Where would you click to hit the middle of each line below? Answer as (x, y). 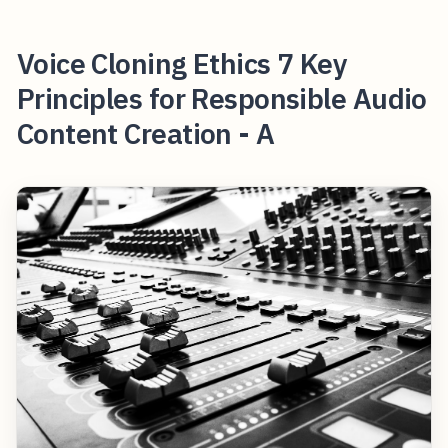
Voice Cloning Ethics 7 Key (182, 63)
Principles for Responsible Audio (221, 98)
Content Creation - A (145, 133)
